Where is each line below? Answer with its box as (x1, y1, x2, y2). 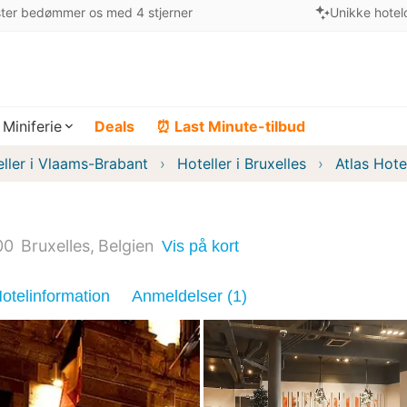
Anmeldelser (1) (132, 287, 247, 305)
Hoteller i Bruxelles (177, 154, 306, 173)
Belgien (98, 236, 154, 255)
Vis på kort (162, 236, 239, 255)
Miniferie (3, 117, 62, 135)
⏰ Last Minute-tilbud (156, 117, 305, 135)
